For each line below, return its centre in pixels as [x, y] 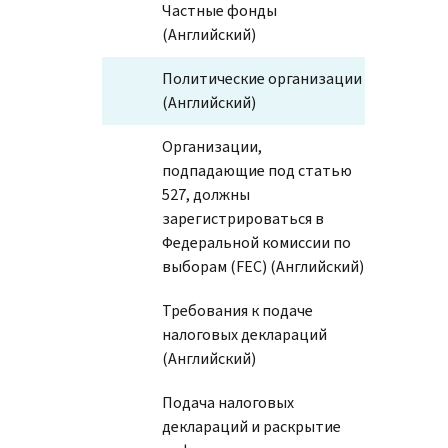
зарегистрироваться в [243, 218]
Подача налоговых [228, 402]
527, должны [206, 194]
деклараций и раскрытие [251, 426]
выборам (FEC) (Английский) [263, 266]
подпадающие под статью [257, 170]
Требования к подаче [237, 310]
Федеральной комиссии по [256, 242]
